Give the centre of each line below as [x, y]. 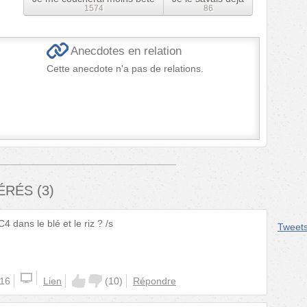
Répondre [155, 281]
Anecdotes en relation [126, 51]
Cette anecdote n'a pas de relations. [125, 68]
